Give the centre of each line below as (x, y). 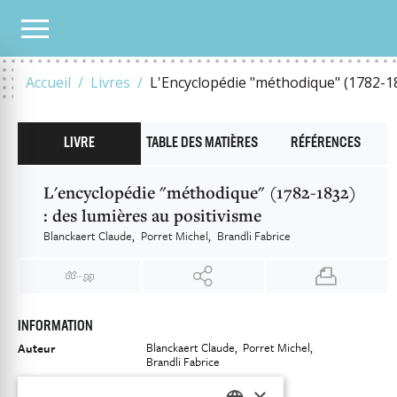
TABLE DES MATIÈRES (202, 144)
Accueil (48, 82)
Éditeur (37, 384)
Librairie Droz (179, 384)
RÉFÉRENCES (325, 144)
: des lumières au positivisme (152, 215)
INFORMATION (55, 327)
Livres (110, 82)
